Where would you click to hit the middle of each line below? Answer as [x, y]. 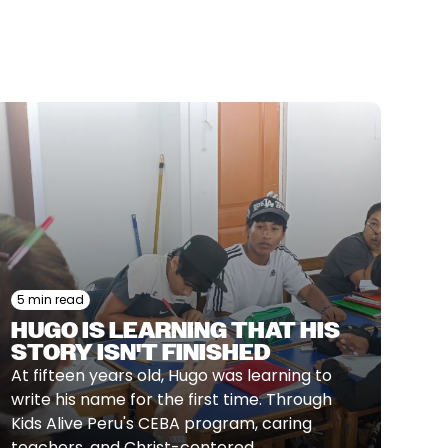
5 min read [50, 299]
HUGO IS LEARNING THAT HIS [175, 330]
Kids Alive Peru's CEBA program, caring [161, 423]
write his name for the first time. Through [171, 399]
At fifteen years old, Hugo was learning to [171, 375]
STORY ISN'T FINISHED [140, 352]
